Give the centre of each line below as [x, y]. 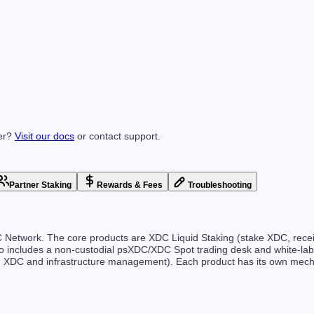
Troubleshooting [220, 185]
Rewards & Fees [130, 185]
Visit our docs [45, 136]
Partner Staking [40, 185]
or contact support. [119, 136]
